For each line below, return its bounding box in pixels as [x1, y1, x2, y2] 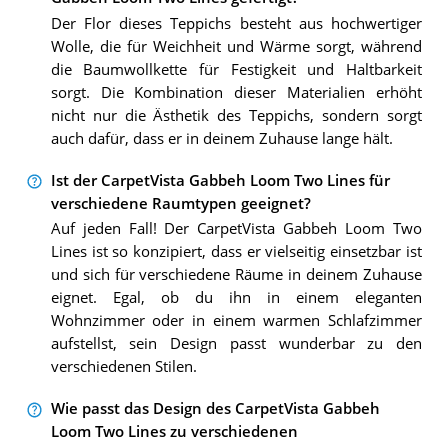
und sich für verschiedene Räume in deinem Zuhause [50, 265, 422, 285]
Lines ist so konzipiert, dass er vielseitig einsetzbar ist [50, 242, 422, 262]
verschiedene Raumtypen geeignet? [50, 193, 311, 213]
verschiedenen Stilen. [50, 357, 197, 377]
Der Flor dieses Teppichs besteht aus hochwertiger [50, 13, 422, 33]
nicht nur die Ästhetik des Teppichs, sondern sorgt [50, 105, 422, 125]
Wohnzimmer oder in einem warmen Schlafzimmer [50, 311, 422, 331]
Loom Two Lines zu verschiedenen [50, 422, 298, 442]
